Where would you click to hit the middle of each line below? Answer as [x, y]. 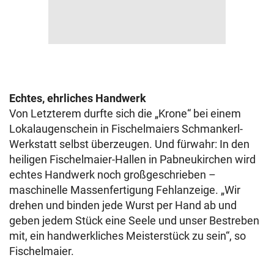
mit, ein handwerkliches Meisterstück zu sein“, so [128, 236]
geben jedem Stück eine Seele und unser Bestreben [134, 220]
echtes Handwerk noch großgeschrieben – [113, 175]
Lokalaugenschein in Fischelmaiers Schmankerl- [126, 129]
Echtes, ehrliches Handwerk [78, 98]
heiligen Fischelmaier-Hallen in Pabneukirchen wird [132, 159]
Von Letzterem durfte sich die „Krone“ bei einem [125, 113]
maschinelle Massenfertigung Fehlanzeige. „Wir [125, 190]
